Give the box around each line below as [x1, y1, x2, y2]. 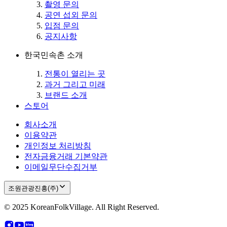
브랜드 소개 [45, 91, 87, 100]
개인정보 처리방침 [24, 141, 91, 150]
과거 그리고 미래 [45, 80, 105, 89]
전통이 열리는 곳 [45, 69, 105, 79]
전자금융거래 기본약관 [24, 152, 107, 161]
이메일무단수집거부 [24, 163, 97, 172]
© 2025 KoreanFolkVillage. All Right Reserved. [4, 203, 159, 212]
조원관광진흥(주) [8, 184, 58, 193]
